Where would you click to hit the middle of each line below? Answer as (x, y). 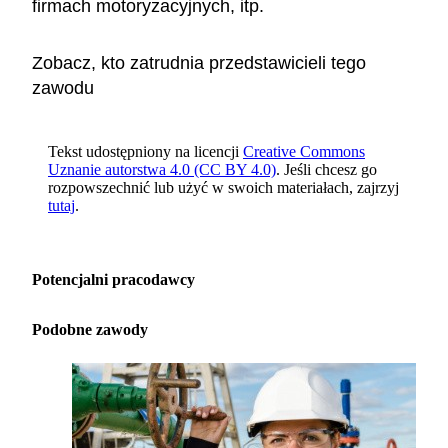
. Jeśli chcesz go (326, 169)
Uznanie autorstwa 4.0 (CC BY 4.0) (162, 169)
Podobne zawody (90, 329)
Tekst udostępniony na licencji (143, 151)
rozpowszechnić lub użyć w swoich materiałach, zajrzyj (223, 187)
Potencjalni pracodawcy (113, 279)
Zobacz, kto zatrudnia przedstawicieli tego (199, 62)
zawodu (63, 87)
